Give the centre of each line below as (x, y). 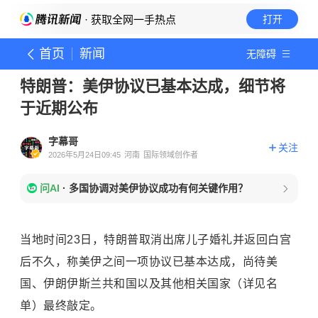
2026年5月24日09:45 (84, 155)
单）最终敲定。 (61, 306)
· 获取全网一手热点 (129, 20)
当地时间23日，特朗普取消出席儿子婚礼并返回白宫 (155, 240)
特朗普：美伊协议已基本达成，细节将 (153, 86)
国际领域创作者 (171, 155)
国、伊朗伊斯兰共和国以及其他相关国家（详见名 (149, 284)
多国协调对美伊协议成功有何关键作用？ (158, 188)
